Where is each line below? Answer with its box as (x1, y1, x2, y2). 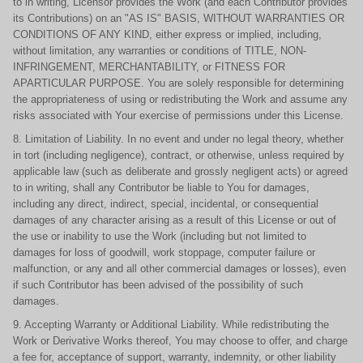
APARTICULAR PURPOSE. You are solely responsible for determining (13, 77, 344, 89)
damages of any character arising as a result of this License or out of (13, 214, 336, 226)
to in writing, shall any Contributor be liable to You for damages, (13, 181, 310, 194)
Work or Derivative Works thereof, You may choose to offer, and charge (13, 335, 348, 347)
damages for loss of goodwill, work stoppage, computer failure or (13, 246, 315, 258)
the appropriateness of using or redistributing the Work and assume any (13, 93, 348, 105)
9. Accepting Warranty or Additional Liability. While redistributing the (13, 318, 329, 331)
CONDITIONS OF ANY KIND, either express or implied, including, (13, 28, 322, 41)
